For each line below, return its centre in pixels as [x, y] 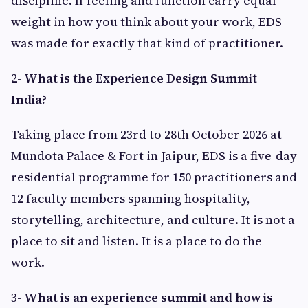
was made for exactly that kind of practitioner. [148, 43]
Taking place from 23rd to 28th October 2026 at [146, 135]
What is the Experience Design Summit [141, 78]
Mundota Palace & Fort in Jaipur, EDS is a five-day [154, 156]
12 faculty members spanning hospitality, [131, 199]
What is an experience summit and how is [148, 298]
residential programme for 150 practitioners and [154, 177]
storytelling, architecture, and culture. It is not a [153, 220]
